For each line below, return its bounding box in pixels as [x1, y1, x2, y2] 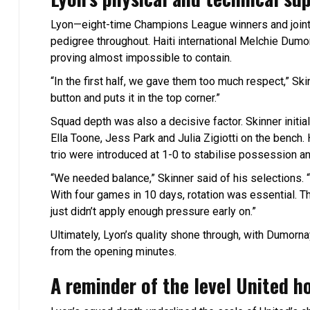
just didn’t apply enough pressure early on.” [51, 204, 256, 218]
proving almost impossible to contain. [51, 51, 232, 64]
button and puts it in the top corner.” [51, 91, 220, 104]
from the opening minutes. [51, 244, 176, 258]
